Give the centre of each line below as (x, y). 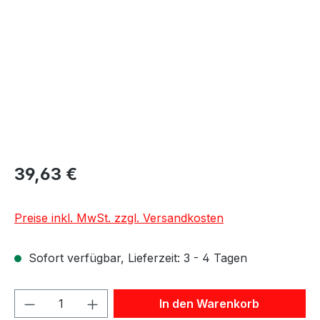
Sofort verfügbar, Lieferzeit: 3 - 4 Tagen (136, 257)
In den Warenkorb (210, 303)
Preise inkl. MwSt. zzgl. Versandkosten (119, 217)
